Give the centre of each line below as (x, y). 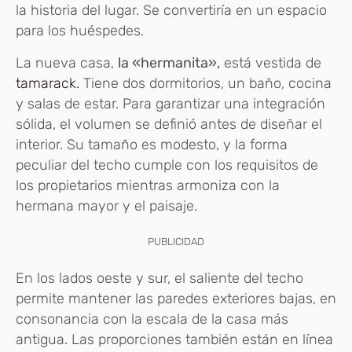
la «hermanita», (169, 62)
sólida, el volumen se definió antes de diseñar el (169, 124)
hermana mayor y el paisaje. (106, 205)
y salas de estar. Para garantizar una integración (170, 103)
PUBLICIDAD (176, 241)
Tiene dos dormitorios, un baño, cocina (205, 83)
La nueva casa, (67, 62)
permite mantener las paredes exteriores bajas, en (176, 298)
